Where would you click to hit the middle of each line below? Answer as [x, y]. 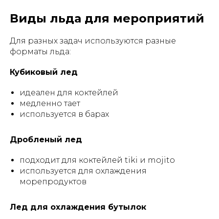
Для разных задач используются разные [93, 41]
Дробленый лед [46, 140]
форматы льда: [40, 52]
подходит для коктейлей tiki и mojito [97, 160]
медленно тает [50, 103]
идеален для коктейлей [69, 93]
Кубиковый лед [44, 72]
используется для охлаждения [83, 171]
